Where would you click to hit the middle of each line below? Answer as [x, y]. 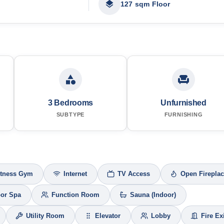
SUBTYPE [70, 114]
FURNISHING [183, 114]
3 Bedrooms [70, 102]
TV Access [134, 174]
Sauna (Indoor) [153, 195]
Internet [75, 174]
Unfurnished [183, 102]
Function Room [75, 195]
